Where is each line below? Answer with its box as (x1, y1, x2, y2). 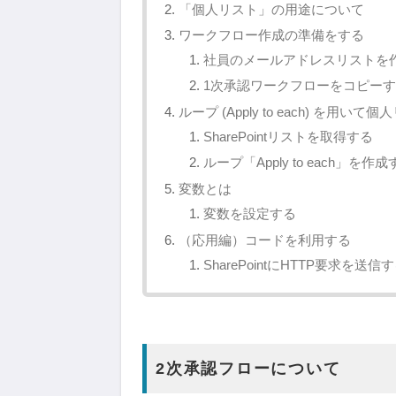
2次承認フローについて (156, 359, 341, 377)
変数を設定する (203, 206, 296, 221)
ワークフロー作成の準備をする (179, 27, 364, 42)
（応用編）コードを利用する (179, 232, 351, 247)
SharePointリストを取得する (203, 129, 373, 144)
